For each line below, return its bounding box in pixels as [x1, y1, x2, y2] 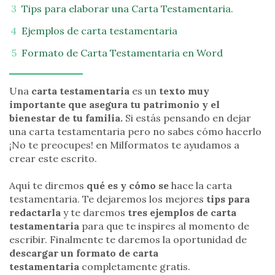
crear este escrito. [9, 152, 97, 165]
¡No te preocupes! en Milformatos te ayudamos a [9, 139, 239, 151]
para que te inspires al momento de [79, 220, 249, 233]
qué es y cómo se [84, 179, 169, 192]
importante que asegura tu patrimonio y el [9, 98, 220, 110]
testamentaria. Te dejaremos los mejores [9, 193, 204, 206]
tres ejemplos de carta [128, 206, 236, 219]
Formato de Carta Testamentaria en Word [21, 47, 223, 59]
